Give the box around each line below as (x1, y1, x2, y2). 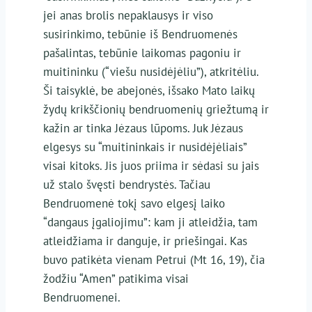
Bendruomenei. (42, 289, 120, 305)
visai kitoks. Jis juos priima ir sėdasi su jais (42, 157, 259, 173)
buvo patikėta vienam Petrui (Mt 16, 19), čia (42, 251, 265, 267)
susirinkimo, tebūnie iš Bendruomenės (42, 26, 237, 42)
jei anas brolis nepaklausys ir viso (42, 7, 213, 23)
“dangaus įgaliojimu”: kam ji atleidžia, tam (42, 214, 258, 230)
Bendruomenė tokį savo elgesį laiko (42, 195, 225, 211)
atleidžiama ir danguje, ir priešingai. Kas (42, 233, 247, 249)
